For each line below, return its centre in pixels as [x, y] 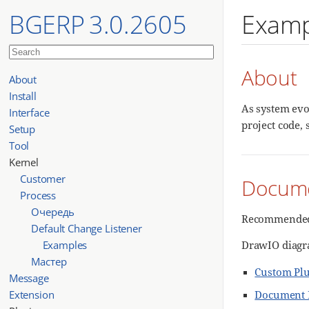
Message [29, 278]
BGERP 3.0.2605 [98, 24]
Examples [65, 245]
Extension [31, 294]
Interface [29, 112]
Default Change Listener [87, 228]
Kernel [24, 162]
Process [38, 195]
